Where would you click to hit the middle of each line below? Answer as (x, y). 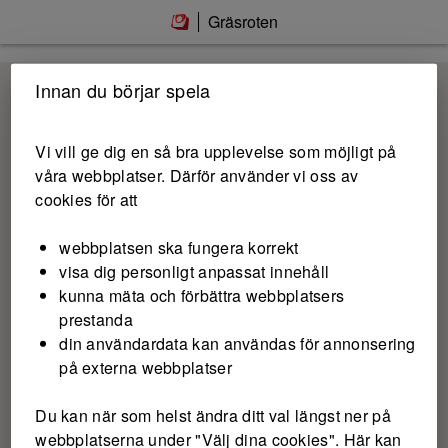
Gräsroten (242, 21)
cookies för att (86, 200)
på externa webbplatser (145, 368)
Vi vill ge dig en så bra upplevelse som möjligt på (216, 152)
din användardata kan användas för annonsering (237, 344)
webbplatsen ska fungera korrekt (179, 248)
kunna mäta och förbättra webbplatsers (202, 296)
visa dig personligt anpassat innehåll (194, 272)
